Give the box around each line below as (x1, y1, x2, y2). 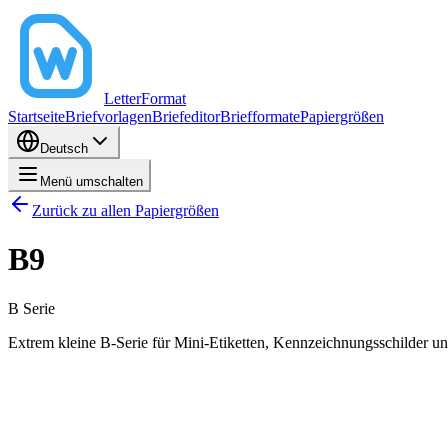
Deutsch (40, 141, 88, 156)
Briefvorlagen (65, 108, 152, 125)
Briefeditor (152, 108, 220, 125)
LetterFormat (104, 90, 186, 107)
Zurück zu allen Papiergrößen (32, 202, 219, 219)
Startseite (8, 108, 65, 125)
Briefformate (220, 108, 300, 125)
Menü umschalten (40, 174, 143, 189)
